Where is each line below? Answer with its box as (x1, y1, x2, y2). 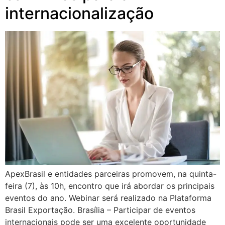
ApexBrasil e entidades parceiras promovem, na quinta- (5, 169, 216, 179)
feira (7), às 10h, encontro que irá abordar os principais (5, 181, 214, 191)
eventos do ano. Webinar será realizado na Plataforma (5, 193, 211, 203)
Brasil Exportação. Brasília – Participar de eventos (5, 205, 195, 215)
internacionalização (5, 3, 154, 23)
